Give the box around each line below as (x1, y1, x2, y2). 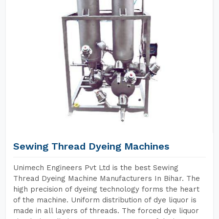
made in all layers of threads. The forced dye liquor (13, 206, 199, 215)
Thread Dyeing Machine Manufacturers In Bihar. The (13, 174, 200, 183)
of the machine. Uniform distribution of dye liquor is (13, 196, 197, 204)
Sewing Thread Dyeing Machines (13, 140, 169, 152)
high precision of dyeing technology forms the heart (13, 185, 199, 194)
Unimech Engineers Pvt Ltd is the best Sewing (13, 163, 178, 172)
